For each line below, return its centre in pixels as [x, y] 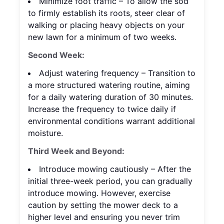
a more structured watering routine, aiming [109, 85]
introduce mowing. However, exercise [99, 193]
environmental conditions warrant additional [111, 121]
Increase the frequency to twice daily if [102, 109]
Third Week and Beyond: [76, 151]
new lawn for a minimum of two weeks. [102, 37]
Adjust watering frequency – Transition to [117, 73]
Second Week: [56, 55]
